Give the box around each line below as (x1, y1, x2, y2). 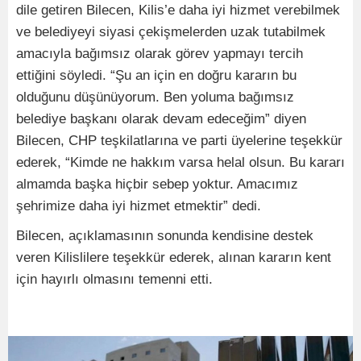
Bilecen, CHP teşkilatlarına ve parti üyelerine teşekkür (16, 132, 342, 148)
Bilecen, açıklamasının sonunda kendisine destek (16, 227, 313, 243)
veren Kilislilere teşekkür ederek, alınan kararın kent (16, 249, 331, 265)
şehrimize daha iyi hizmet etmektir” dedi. (16, 197, 261, 214)
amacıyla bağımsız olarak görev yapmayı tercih (16, 45, 303, 61)
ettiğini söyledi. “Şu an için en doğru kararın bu (16, 67, 297, 83)
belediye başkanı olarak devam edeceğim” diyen (16, 110, 306, 127)
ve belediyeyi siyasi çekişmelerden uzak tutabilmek (16, 23, 326, 39)
